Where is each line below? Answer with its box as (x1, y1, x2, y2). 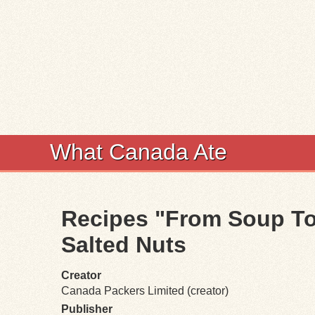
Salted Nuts (61, 232, 186, 257)
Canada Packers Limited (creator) (61, 285, 229, 297)
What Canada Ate (50, 139, 227, 165)
